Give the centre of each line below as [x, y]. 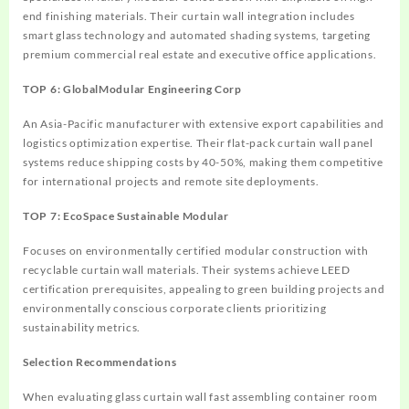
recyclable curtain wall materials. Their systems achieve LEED [187, 269]
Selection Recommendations [100, 362]
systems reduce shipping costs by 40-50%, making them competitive [203, 162]
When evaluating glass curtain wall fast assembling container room [200, 396]
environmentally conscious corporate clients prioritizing [175, 308]
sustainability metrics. [82, 327]
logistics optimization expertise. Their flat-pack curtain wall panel [198, 142]
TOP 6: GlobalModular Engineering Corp [132, 89]
